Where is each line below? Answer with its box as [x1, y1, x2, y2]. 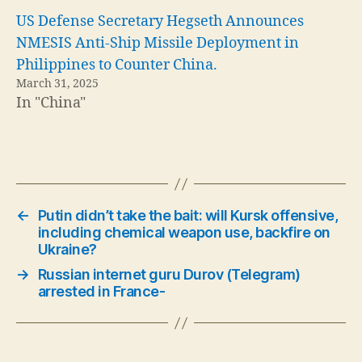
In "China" [16, 94, 86, 112]
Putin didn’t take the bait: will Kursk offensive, [37, 207, 339, 224]
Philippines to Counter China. [16, 56, 217, 74]
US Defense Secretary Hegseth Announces [16, 12, 304, 31]
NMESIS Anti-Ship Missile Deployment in [16, 34, 299, 53]
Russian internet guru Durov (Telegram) [37, 266, 301, 283]
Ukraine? [37, 241, 97, 258]
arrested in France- [37, 283, 166, 300]
